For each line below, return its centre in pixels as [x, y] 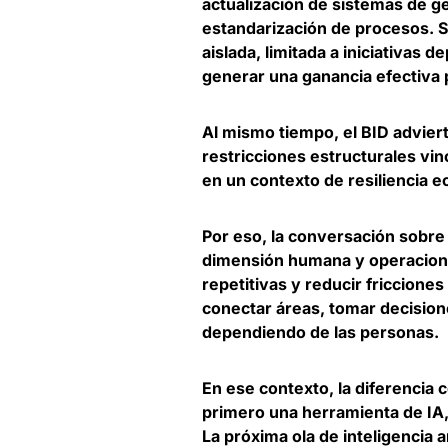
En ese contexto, [270, 388]
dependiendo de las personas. [320, 332]
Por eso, [236, 236]
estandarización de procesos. [320, 28]
